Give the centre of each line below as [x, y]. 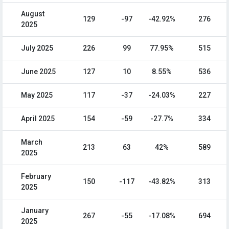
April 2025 [38, 119]
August [33, 14]
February [36, 177]
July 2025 [37, 48]
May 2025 [37, 95]
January [35, 211]
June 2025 [38, 72]
